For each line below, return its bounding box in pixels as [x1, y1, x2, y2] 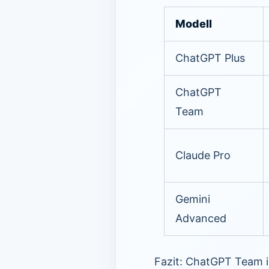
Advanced [175, 211, 226, 225]
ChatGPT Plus [175, 51, 245, 64]
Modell [175, 17, 212, 30]
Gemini [175, 192, 210, 205]
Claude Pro [175, 148, 231, 162]
